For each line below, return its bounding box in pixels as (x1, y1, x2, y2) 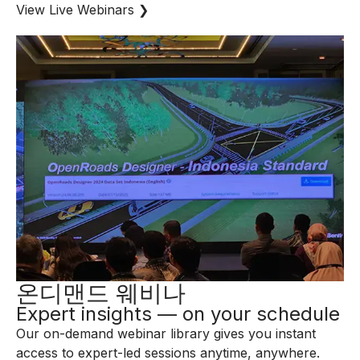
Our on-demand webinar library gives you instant (16, 325, 316, 342)
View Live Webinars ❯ (16, 2, 149, 18)
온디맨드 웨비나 (16, 279, 186, 307)
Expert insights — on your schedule (16, 302, 340, 325)
